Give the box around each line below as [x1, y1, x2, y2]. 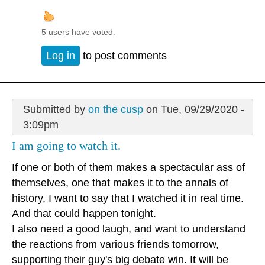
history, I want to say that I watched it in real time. [12, 192, 244, 204]
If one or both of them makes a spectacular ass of [12, 161, 245, 173]
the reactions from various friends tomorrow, [12, 238, 219, 250]
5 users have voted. [41, 27, 115, 37]
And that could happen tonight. [12, 207, 156, 219]
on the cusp [88, 103, 143, 115]
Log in [46, 50, 75, 62]
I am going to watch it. [12, 138, 121, 152]
